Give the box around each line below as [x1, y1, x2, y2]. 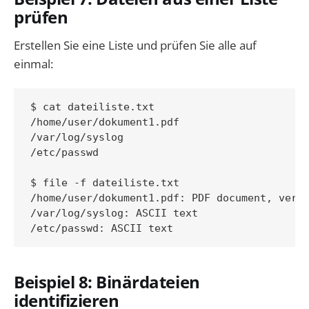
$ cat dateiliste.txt [30, 101, 154, 114]
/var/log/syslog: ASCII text [30, 207, 198, 220]
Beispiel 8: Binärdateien [14, 271, 200, 294]
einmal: [14, 56, 53, 72]
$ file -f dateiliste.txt [30, 177, 179, 190]
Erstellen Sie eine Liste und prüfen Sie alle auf [14, 37, 257, 54]
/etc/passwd [30, 146, 99, 159]
